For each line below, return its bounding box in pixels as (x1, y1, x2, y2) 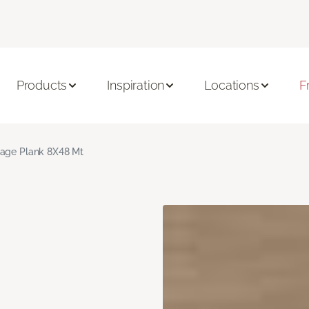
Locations (204, 78, 259, 93)
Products (16, 78, 68, 93)
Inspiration (107, 78, 165, 93)
